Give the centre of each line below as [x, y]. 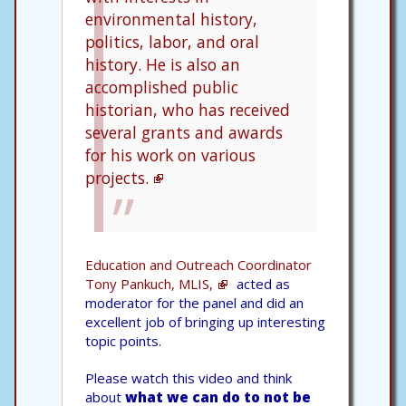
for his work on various [170, 155]
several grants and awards [184, 132]
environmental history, [171, 19]
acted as [261, 283]
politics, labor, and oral [172, 41]
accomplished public [162, 87]
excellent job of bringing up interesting [205, 321]
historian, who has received [188, 109]
